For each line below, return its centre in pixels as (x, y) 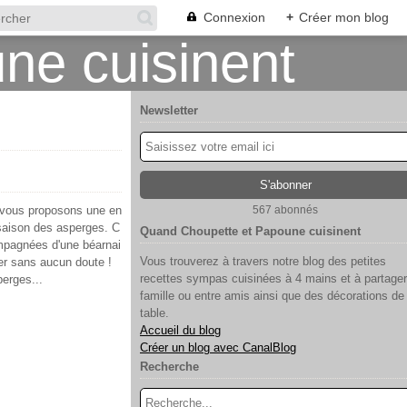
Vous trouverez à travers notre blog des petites (263, 261)
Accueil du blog (180, 330)
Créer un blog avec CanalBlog (218, 347)
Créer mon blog (344, 17)
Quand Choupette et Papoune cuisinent (250, 231)
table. (154, 313)
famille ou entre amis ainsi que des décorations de (272, 296)
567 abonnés (285, 210)
